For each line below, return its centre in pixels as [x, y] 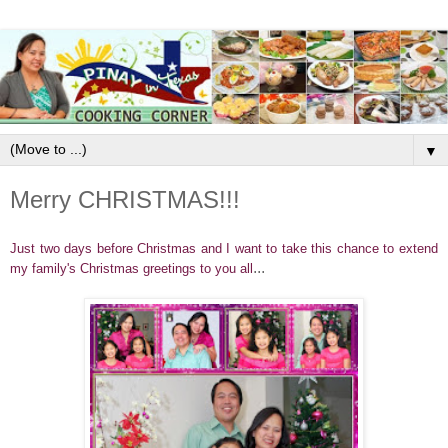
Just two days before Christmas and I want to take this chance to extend [224, 248]
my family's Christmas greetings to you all [131, 268]
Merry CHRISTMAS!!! [125, 200]
